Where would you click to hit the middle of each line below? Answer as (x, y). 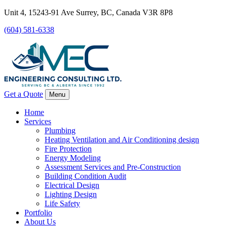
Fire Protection (68, 149)
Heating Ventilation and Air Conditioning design (122, 140)
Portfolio (38, 213)
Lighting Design (71, 194)
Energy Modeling (73, 158)
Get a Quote (24, 94)
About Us (40, 222)
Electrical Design (72, 185)
